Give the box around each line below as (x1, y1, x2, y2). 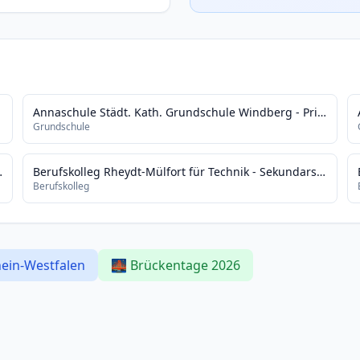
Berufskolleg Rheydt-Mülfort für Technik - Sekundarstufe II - (317, 164, 326, 179)
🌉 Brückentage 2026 (111, 256, 240, 274)
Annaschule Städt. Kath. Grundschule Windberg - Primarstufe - (317, 104, 327, 120)
